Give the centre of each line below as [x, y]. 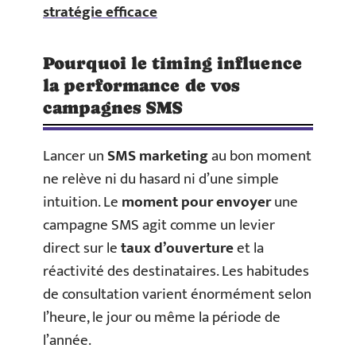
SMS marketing [158, 156]
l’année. [67, 340]
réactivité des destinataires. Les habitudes [176, 271]
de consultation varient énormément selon [177, 294]
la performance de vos [141, 85]
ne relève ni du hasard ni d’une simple [161, 179]
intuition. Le [82, 202]
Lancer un [75, 156]
